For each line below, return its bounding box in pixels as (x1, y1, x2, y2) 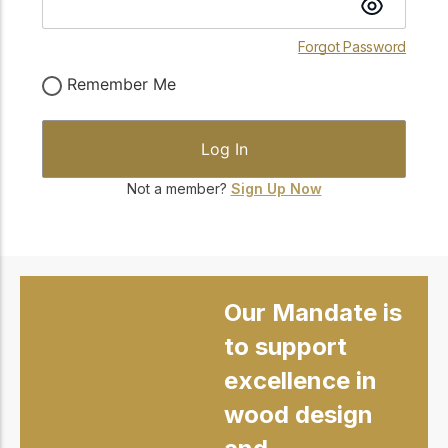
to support (224, 331, 347, 361)
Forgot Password (298, 38, 406, 56)
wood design (224, 399, 373, 429)
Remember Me (62, 74, 176, 95)
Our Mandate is (224, 297, 402, 327)
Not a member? (126, 180, 231, 198)
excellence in (224, 365, 377, 395)
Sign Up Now (230, 180, 322, 198)
